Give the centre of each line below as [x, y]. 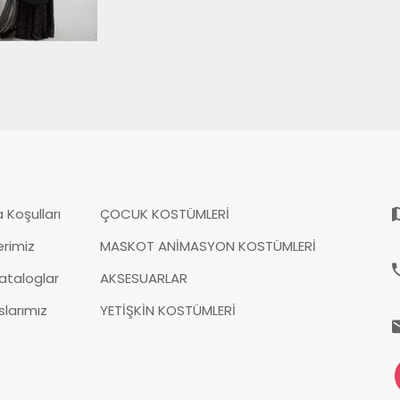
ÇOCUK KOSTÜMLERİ [165, 213]
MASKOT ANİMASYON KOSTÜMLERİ [208, 246]
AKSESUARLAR [144, 278]
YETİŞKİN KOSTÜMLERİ [168, 310]
